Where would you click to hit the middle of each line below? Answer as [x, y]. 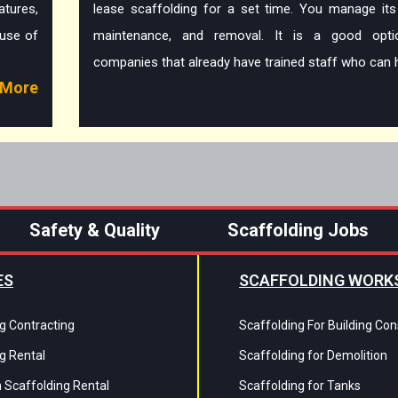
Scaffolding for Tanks [300, 386]
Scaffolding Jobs [298, 231]
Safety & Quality [95, 231]
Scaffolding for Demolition [313, 356]
